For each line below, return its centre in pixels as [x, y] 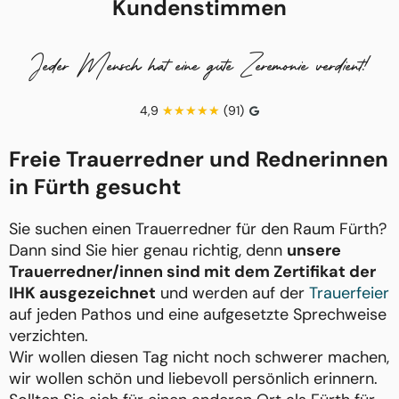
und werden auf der [232, 293]
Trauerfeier [349, 293]
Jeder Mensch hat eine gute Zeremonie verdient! [199, 65]
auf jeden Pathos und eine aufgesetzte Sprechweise [198, 315]
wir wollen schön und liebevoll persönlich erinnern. [193, 379]
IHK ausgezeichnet [82, 293]
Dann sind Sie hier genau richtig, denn [148, 251]
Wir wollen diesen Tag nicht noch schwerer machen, [199, 358]
